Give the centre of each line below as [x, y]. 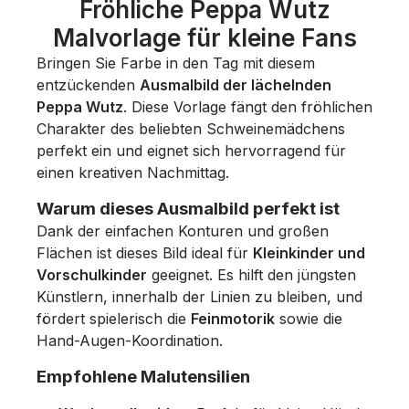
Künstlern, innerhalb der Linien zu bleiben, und [199, 296]
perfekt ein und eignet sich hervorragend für [191, 150]
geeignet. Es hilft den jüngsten [252, 274]
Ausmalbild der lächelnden [236, 84]
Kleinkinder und [309, 252]
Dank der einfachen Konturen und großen [183, 231]
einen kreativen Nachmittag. [133, 172]
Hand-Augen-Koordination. [130, 340]
